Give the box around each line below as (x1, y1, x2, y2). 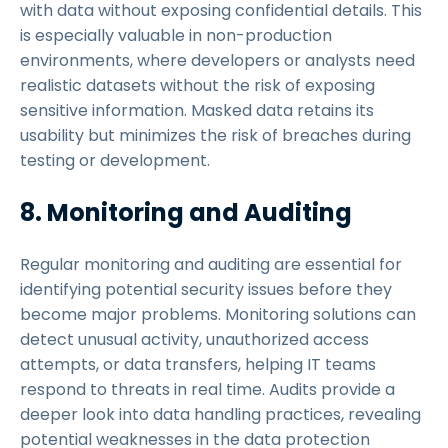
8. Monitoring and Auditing (20, 196, 357, 229)
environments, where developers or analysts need (20, 49, 415, 72)
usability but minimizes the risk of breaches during (20, 124, 411, 147)
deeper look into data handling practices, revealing (20, 403, 421, 426)
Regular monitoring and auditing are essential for (20, 253, 402, 276)
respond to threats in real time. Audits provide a (20, 378, 395, 401)
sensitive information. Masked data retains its (20, 99, 374, 122)
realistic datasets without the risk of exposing (20, 74, 375, 97)
